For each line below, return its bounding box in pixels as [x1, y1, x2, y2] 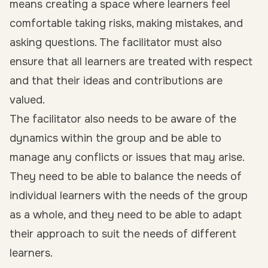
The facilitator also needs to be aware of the [10, 112, 236, 126]
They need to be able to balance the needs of [10, 170, 242, 183]
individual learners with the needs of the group [10, 189, 248, 202]
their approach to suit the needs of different [10, 227, 236, 240]
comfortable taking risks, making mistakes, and [10, 17, 243, 30]
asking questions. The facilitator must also [10, 36, 222, 49]
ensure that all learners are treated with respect [10, 55, 252, 68]
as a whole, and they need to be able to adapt [10, 208, 242, 221]
